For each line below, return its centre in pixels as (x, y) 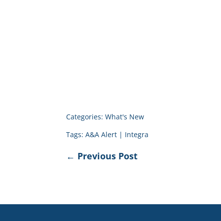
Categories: (86, 117)
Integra (137, 135)
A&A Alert (101, 135)
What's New (125, 117)
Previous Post (108, 156)
